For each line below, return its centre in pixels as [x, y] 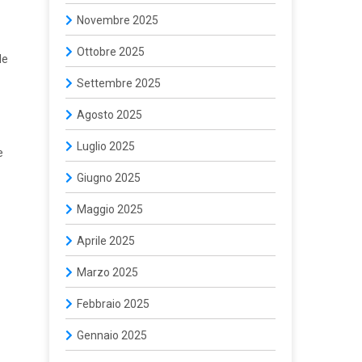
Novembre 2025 [118, 20]
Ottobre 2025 [111, 52]
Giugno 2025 [109, 178]
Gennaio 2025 [112, 335]
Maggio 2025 [110, 209]
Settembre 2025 [119, 83]
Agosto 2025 [109, 115]
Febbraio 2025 [113, 304]
